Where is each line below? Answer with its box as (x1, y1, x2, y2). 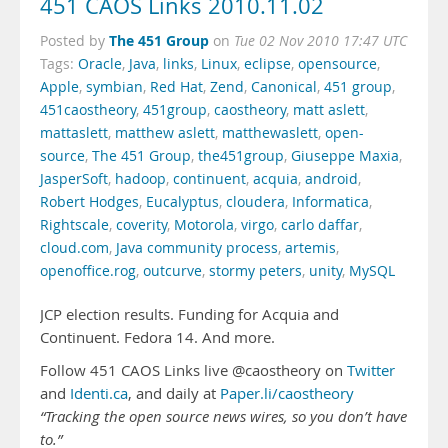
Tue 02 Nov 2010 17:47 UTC (234, 32, 407, 50)
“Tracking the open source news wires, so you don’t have (40, 407, 407, 426)
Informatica (292, 193, 369, 211)
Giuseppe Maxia (291, 147, 399, 165)
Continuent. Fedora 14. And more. (40, 328, 275, 347)
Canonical (251, 78, 317, 96)
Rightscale (40, 216, 109, 234)
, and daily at (128, 384, 220, 403)
